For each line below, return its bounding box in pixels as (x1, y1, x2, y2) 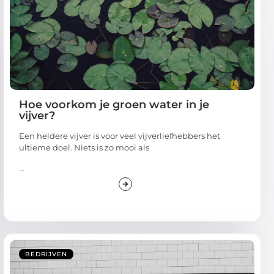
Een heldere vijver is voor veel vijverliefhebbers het (19, 131, 220, 141)
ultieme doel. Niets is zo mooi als (19, 143, 149, 153)
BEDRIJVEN (25, 250, 67, 258)
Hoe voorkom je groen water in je (19, 98, 209, 112)
